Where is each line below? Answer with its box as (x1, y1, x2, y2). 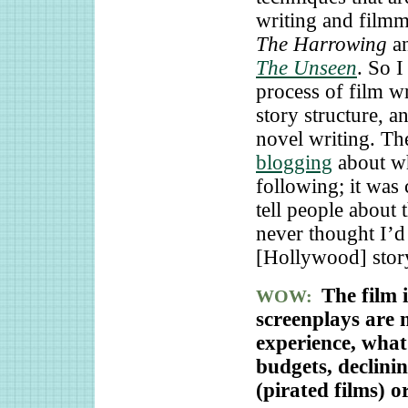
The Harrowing (256, 32, 387, 56)
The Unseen (256, 56, 357, 79)
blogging (256, 150, 332, 174)
